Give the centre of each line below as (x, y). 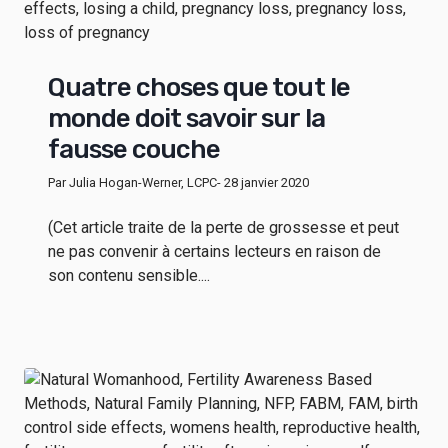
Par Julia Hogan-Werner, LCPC (132, 182)
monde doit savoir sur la (186, 118)
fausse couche (134, 149)
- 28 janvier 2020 (263, 182)
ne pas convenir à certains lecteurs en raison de (214, 251)
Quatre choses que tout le (199, 87)
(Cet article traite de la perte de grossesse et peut (223, 227)
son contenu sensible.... (129, 275)
